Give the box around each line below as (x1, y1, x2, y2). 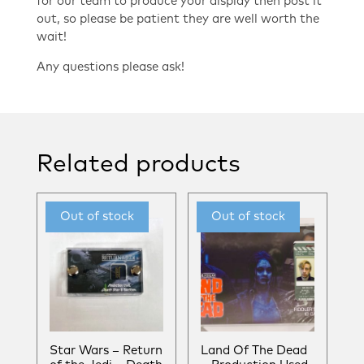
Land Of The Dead (201, 344, 308, 357)
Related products (37, 152, 240, 177)
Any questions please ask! (37, 61, 184, 74)
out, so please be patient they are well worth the (37, 13, 319, 26)
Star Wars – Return (50, 344, 162, 357)
